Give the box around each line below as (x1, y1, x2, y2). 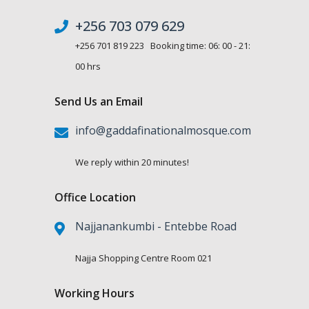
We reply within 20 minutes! (75, 156, 189, 169)
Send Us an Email (54, 94, 143, 110)
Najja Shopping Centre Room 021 (75, 252, 212, 265)
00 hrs (75, 60, 101, 73)
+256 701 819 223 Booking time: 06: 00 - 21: (75, 39, 250, 52)
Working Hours (54, 286, 134, 301)
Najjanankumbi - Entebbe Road (75, 219, 237, 235)
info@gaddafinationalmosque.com (75, 123, 251, 139)
